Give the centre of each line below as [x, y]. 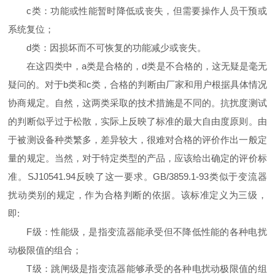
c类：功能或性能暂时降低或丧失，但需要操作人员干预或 [147, 11]
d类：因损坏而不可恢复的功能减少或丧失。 [117, 48]
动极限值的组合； [45, 250]
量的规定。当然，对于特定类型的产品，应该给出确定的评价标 [137, 158]
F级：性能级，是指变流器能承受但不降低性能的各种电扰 [147, 232]
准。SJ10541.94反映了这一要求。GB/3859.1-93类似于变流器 [137, 177]
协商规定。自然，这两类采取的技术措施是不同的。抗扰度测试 [137, 103]
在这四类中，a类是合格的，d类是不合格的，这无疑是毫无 [147, 66]
